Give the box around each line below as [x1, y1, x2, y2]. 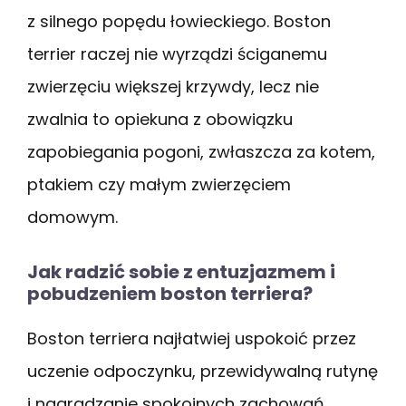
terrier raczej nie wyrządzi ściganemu [27, 43, 327, 66]
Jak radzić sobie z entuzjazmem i [27, 259, 335, 285]
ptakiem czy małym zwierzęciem [27, 173, 291, 197]
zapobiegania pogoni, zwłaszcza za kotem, [27, 140, 375, 164]
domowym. [27, 206, 118, 229]
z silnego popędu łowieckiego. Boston [27, 10, 331, 34]
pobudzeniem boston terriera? [27, 281, 313, 307]
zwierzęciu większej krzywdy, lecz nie [27, 75, 319, 99]
